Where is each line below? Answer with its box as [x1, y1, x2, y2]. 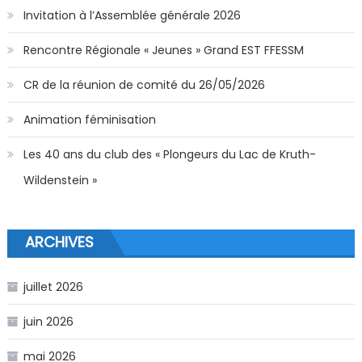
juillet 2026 [23, 278, 83, 295]
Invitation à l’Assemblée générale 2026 [23, 6, 241, 23]
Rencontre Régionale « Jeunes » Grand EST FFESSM [23, 41, 304, 58]
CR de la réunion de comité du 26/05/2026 [23, 76, 265, 93]
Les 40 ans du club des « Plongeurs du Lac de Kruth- [23, 145, 316, 162]
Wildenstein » [23, 171, 97, 188]
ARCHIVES [24, 231, 94, 252]
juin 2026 [23, 313, 74, 330]
